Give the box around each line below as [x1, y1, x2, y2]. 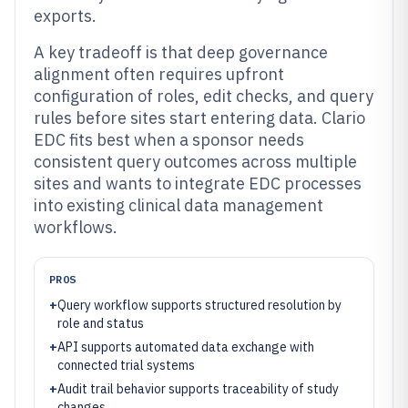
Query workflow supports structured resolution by [57, 297, 342, 313]
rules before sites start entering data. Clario [34, 107, 365, 128]
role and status [57, 315, 144, 331]
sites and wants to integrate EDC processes [34, 173, 362, 194]
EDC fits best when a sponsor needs [34, 129, 304, 150]
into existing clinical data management [34, 195, 323, 216]
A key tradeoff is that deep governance [34, 42, 328, 63]
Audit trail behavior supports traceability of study [57, 381, 339, 397]
